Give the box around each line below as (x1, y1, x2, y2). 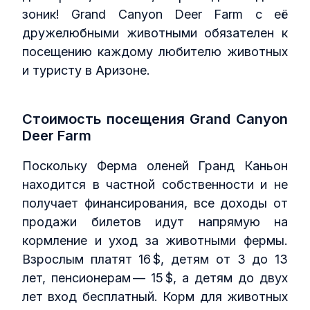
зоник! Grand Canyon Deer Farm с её (22, 6, 288, 21)
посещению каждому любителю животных (22, 44, 288, 59)
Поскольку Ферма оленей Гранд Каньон (22, 158, 288, 173)
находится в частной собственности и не (22, 176, 288, 192)
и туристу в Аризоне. (22, 62, 150, 77)
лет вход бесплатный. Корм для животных (22, 289, 288, 304)
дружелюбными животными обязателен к (22, 25, 288, 40)
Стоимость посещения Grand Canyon (22, 110, 288, 127)
